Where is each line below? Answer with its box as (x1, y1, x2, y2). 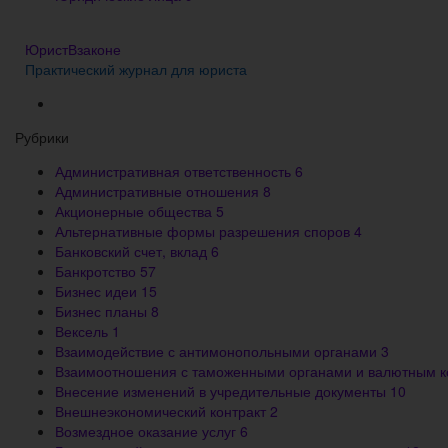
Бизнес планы (55, 300, 151, 321)
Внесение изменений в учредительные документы (55, 380, 390, 401)
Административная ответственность (55, 160, 295, 181)
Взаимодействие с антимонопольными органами (55, 340, 381, 361)
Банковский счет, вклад (55, 240, 211, 261)
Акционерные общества (55, 200, 216, 221)
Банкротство (55, 260, 140, 281)
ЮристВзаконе (25, 38, 121, 59)
